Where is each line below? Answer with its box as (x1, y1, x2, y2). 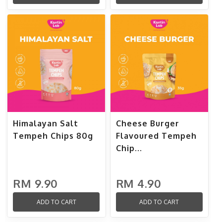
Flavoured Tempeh (115, 131, 197, 141)
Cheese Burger (115, 118, 179, 129)
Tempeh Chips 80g (13, 131, 93, 141)
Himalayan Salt (13, 118, 78, 129)
